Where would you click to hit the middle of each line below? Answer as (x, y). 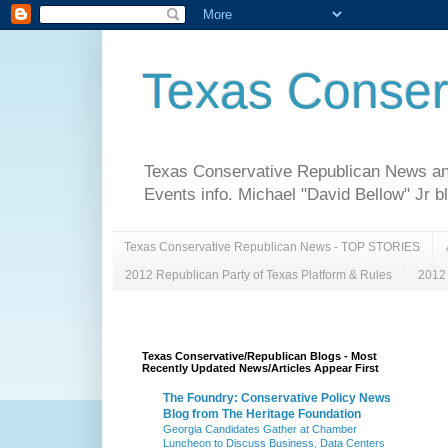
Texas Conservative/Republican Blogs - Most (259, 356)
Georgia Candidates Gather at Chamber (260, 429)
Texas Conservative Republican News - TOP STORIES (272, 246)
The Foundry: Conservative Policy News (277, 398)
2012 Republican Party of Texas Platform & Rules (258, 274)
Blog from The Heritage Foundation (262, 414)
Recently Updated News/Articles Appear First (260, 368)
